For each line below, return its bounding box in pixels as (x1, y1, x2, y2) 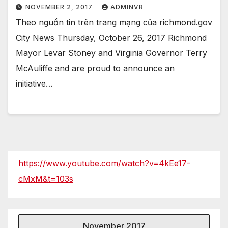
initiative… (16, 78, 53, 89)
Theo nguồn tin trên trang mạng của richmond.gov (16, 17, 212, 27)
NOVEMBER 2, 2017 (25, 3, 95, 11)
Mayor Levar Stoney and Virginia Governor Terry (16, 47, 207, 58)
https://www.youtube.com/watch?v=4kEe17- (18, 158, 190, 169)
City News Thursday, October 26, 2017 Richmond (16, 32, 207, 43)
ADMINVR (110, 3, 144, 11)
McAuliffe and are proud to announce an (16, 63, 175, 73)
